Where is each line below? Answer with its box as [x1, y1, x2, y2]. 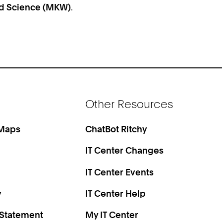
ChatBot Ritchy [85, 123, 148, 134]
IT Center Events [85, 166, 154, 177]
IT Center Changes [85, 145, 164, 156]
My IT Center [85, 209, 139, 221]
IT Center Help [85, 187, 146, 199]
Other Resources [85, 97, 173, 111]
